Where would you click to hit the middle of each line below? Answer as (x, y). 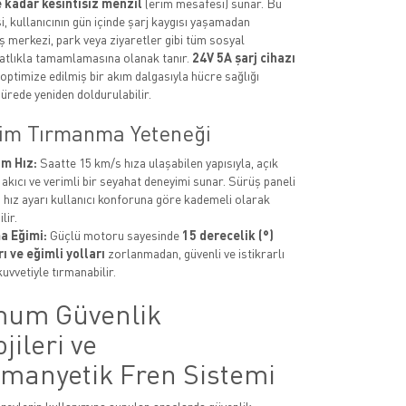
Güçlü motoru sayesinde (114, 235)
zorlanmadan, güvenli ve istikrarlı (194, 253)
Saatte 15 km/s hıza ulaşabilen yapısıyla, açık (157, 163)
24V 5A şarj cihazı (243, 58)
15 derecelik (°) (227, 235)
